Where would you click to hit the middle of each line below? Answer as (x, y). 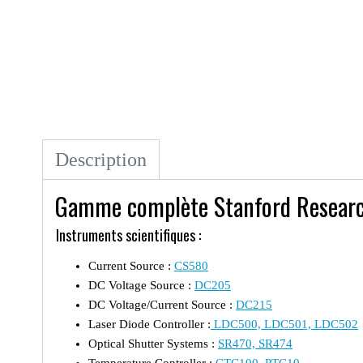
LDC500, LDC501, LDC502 (284, 324)
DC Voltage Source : (141, 285)
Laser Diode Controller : (149, 324)
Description (101, 159)
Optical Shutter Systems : (153, 343)
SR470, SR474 (255, 343)
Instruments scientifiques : (128, 235)
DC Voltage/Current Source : (162, 304)
